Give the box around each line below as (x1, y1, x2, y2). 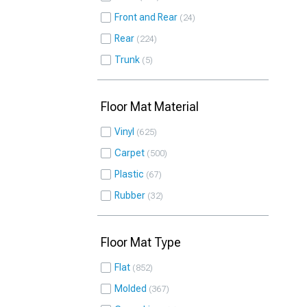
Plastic (114, 169, 144, 180)
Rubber (114, 190, 145, 201)
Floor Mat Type (101, 235, 181, 249)
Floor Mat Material (101, 99, 199, 114)
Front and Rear (114, 12, 177, 23)
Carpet (114, 147, 145, 158)
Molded (114, 283, 147, 294)
